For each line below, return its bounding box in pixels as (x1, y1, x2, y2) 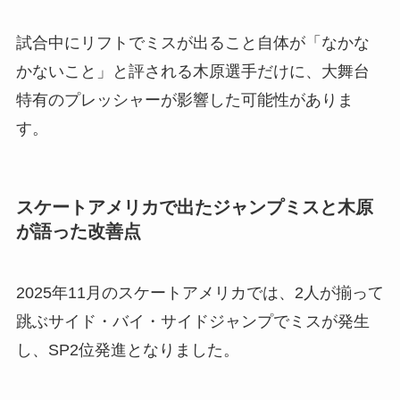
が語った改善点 (15, 221, 141, 241)
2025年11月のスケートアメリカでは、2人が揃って (15, 284, 384, 303)
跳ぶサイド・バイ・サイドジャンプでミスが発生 (15, 312, 370, 331)
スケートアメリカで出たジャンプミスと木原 (15, 196, 373, 217)
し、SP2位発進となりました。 (15, 341, 239, 360)
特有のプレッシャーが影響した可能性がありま (15, 90, 354, 109)
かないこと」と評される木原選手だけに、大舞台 (15, 62, 370, 80)
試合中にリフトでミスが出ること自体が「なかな (15, 33, 370, 52)
